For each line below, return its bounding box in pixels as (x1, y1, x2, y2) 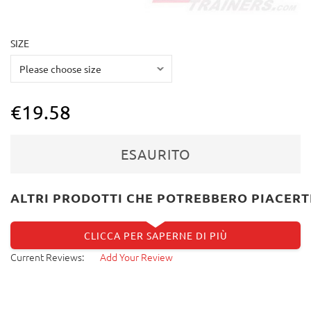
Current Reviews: (10, 250, 84, 264)
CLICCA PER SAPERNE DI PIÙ (83, 229, 228, 242)
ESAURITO (120, 145, 191, 162)
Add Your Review (100, 250, 173, 264)
